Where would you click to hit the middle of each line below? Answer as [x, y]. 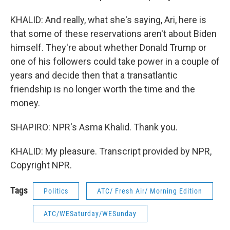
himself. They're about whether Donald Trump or [108, 47]
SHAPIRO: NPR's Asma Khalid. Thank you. [94, 127]
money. [25, 103]
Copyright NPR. [41, 165]
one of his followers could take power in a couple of [115, 61]
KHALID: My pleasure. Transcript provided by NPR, [111, 151]
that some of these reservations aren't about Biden [113, 34]
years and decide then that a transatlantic [94, 75]
